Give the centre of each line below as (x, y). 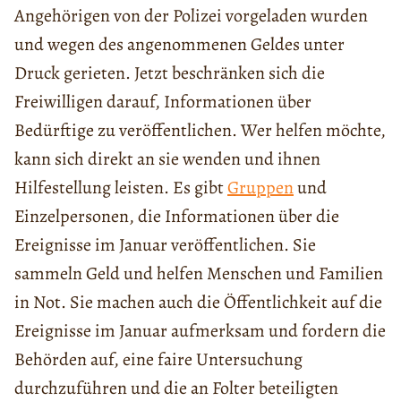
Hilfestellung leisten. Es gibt (121, 187)
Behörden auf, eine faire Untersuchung (158, 359)
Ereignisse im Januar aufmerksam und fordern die (200, 330)
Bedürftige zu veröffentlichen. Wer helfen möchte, (200, 130)
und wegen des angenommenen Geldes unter (179, 44)
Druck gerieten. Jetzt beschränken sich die (170, 73)
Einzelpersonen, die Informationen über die (177, 216)
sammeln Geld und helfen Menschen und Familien (199, 273)
